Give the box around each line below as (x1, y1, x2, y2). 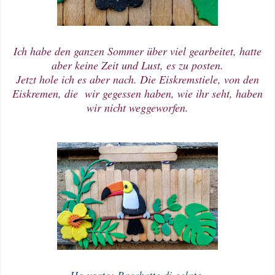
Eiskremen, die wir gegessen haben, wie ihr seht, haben (12, 85, 263, 101)
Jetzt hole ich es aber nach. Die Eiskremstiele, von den (16, 71, 259, 87)
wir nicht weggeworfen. (87, 99, 188, 115)
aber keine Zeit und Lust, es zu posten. (52, 57, 223, 72)
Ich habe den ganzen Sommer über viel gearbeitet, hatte (14, 43, 261, 58)
